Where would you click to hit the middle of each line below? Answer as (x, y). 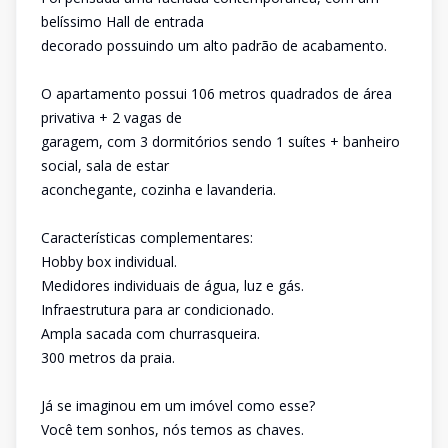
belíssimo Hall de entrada (122, 21)
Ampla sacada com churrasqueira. (150, 333)
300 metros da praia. (108, 357)
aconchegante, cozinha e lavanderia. (158, 189)
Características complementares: (149, 237)
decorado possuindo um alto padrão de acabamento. (214, 45)
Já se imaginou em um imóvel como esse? (178, 405)
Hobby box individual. (109, 261)
